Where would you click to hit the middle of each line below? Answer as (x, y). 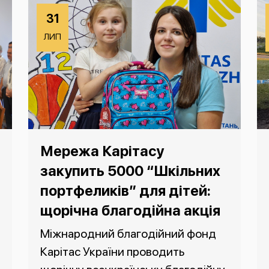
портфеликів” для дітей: (125, 191)
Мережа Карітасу (102, 151)
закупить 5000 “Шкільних (130, 171)
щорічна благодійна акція (130, 211)
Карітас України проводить (112, 252)
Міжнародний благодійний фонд (128, 234)
